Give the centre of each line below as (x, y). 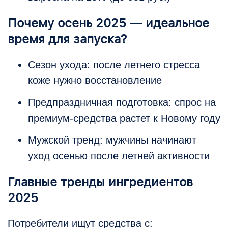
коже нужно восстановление (95, 81)
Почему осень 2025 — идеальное (108, 23)
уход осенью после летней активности (119, 156)
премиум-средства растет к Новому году (124, 118)
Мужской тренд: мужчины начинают (112, 140)
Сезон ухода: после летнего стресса (114, 65)
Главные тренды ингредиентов (100, 182)
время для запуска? (67, 39)
